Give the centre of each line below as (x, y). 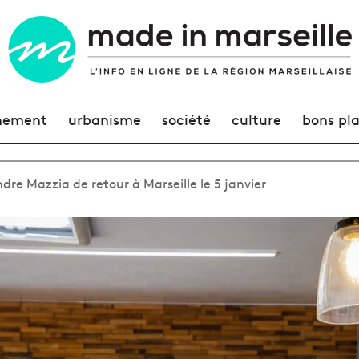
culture (257, 119)
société (186, 119)
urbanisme (104, 119)
